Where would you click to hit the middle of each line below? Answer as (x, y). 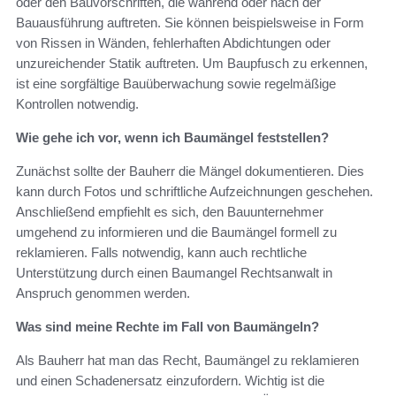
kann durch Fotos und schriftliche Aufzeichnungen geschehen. (194, 192)
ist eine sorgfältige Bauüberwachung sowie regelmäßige (176, 84)
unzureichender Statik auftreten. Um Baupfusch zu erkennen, (192, 64)
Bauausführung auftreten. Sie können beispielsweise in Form (190, 23)
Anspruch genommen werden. (103, 293)
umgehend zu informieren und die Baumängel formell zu (176, 232)
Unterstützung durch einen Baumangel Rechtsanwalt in (174, 273)
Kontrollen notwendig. (77, 104)
